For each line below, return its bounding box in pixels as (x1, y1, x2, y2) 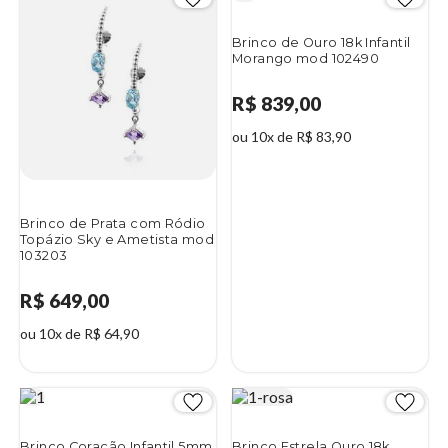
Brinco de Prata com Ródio (20, 216, 206, 232)
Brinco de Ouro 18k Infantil (232, 35, 411, 51)
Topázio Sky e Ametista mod (20, 232, 214, 248)
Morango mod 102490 (232, 51, 379, 67)
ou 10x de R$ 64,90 (20, 324, 139, 342)
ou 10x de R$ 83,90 (232, 127, 351, 145)
